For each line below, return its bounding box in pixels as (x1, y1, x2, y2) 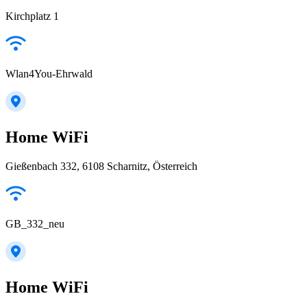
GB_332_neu (5, 217, 64, 230)
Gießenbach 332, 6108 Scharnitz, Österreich (5, 160, 197, 172)
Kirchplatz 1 (5, 10, 59, 23)
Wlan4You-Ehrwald (5, 68, 93, 80)
